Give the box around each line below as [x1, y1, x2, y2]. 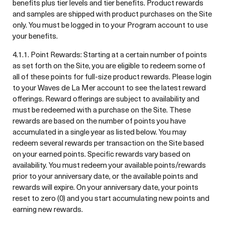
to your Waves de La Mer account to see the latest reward [13, 82, 206, 93]
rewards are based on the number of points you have [13, 115, 186, 126]
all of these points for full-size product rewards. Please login [13, 71, 211, 82]
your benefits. [13, 30, 59, 41]
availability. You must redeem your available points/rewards [13, 159, 206, 170]
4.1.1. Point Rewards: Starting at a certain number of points [13, 49, 207, 60]
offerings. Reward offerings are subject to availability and [13, 93, 199, 104]
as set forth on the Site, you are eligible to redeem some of [13, 60, 205, 71]
